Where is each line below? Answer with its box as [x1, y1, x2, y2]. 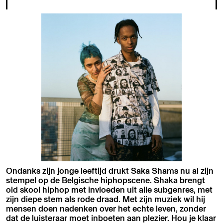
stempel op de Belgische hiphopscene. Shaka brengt [6, 174, 206, 186]
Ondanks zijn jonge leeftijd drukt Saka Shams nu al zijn [6, 164, 214, 176]
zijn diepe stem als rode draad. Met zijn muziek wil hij [6, 193, 206, 205]
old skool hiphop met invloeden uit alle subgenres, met [6, 183, 213, 195]
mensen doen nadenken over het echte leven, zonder [6, 202, 207, 214]
